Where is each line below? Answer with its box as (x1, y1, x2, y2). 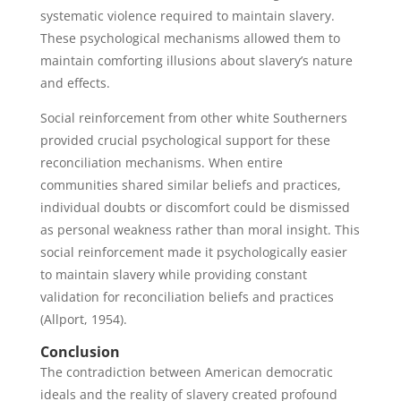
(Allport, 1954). (39, 311, 127, 328)
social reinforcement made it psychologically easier (39, 243, 347, 260)
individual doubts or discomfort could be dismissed (39, 199, 350, 216)
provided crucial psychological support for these (39, 132, 330, 149)
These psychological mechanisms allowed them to (39, 30, 340, 47)
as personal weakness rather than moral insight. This (39, 221, 360, 238)
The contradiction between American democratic (39, 363, 333, 380)
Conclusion (39, 342, 120, 362)
